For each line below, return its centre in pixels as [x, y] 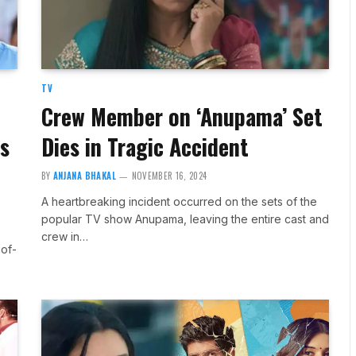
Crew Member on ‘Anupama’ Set [182, 116]
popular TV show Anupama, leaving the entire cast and [185, 219]
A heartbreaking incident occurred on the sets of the [179, 201]
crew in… [64, 236]
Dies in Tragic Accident [145, 146]
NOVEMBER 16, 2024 [169, 175]
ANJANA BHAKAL [85, 175]
